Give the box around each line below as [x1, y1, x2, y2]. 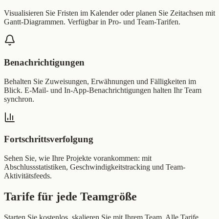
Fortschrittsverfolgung [4, 134, 93, 145]
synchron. [4, 94, 34, 103]
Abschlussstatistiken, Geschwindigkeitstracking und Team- [4, 163, 185, 172]
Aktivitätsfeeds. [4, 172, 52, 180]
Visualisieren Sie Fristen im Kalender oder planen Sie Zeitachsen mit [4, 9, 215, 18]
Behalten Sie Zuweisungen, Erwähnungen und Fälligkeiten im [4, 77, 196, 86]
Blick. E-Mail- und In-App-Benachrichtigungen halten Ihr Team [4, 86, 201, 94]
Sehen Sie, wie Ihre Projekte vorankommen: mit [4, 154, 152, 163]
